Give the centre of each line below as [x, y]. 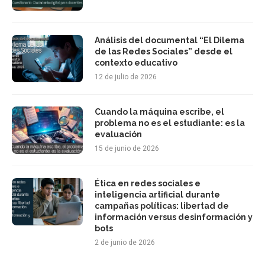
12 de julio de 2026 [126, 77]
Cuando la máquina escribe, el [159, 112]
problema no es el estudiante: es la [170, 123]
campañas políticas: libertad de [162, 206]
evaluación [118, 134]
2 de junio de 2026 [125, 242]
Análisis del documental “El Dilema [169, 40]
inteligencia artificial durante [157, 194]
